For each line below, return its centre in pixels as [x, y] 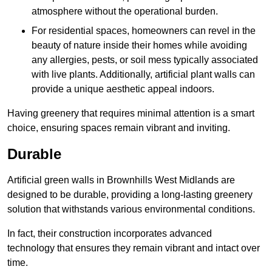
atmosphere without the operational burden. [125, 12]
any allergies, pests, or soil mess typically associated [145, 60]
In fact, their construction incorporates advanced [110, 234]
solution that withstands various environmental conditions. [131, 209]
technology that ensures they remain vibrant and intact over [134, 248]
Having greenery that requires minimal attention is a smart [131, 114]
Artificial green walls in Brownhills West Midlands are [121, 180]
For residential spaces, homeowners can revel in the [144, 31]
